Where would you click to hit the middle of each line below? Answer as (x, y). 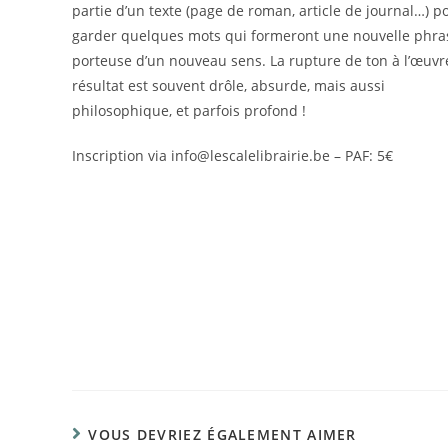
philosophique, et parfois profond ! (189, 110)
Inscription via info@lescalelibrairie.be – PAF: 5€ (232, 155)
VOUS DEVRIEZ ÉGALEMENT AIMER (222, 434)
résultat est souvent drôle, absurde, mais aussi (228, 85)
